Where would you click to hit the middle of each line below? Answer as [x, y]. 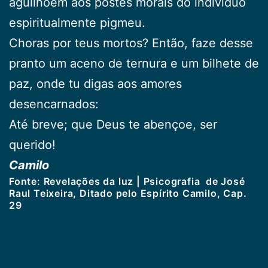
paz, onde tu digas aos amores [95, 83]
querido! [32, 144]
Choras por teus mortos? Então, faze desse [131, 43]
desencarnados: [54, 104]
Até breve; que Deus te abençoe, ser [113, 124]
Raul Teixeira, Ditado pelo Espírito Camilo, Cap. [128, 193]
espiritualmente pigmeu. [77, 22]
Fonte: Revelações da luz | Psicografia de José [127, 181]
